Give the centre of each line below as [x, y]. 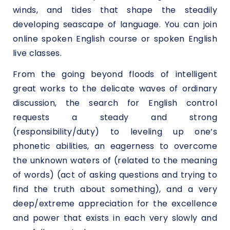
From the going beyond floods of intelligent [115, 74]
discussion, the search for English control [115, 103]
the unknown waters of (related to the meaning [115, 161]
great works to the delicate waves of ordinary [115, 89]
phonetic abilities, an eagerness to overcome [115, 146]
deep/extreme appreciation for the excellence [115, 204]
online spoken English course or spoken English [115, 39]
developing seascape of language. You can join [115, 24]
